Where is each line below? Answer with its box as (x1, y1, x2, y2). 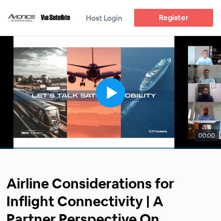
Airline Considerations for (6, 175, 175, 192)
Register (159, 13, 188, 22)
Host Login (86, 13, 122, 23)
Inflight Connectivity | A (6, 192, 164, 210)
